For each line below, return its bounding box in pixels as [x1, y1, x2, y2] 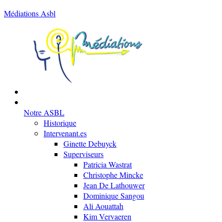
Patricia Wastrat [83, 159, 132, 169]
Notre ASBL [24, 107, 64, 117]
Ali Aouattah [83, 201, 123, 211]
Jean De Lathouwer [83, 180, 145, 190]
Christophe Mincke [83, 169, 143, 180]
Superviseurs [63, 149, 104, 159]
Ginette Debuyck [63, 138, 116, 149]
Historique [44, 117, 76, 128]
